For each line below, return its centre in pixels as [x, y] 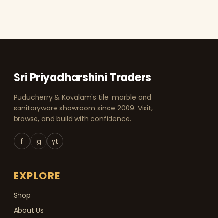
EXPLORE [37, 176]
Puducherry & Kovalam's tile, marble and [82, 98]
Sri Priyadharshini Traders [82, 78]
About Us [29, 210]
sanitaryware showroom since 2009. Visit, [83, 108]
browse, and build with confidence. [73, 119]
